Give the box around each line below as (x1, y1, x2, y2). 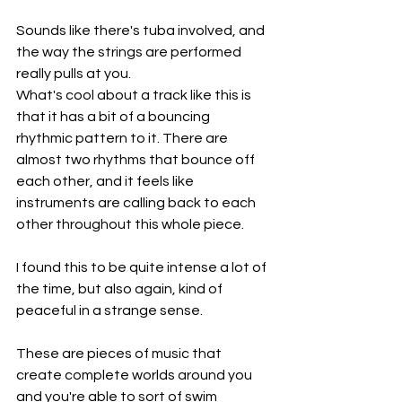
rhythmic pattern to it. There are (16, 131, 231, 146)
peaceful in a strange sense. (16, 303, 203, 319)
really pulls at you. (16, 66, 131, 82)
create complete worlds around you (16, 368, 255, 383)
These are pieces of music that (16, 346, 224, 362)
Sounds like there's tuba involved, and (16, 23, 267, 39)
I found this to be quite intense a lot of (16, 260, 269, 275)
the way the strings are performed (16, 45, 244, 60)
